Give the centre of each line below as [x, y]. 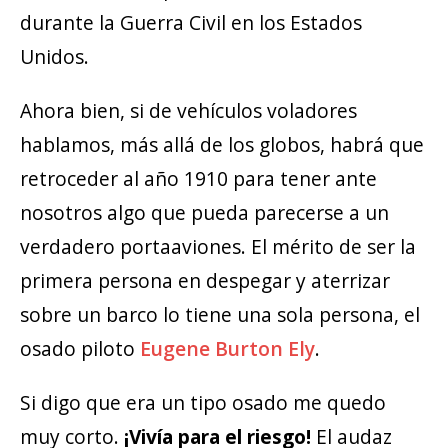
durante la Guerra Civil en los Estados [191, 22]
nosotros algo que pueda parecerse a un [204, 213]
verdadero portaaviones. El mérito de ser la [218, 247]
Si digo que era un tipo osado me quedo [203, 403]
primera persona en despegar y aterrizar [205, 281]
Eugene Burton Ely [227, 349]
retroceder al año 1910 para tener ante [198, 179]
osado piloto [80, 349]
